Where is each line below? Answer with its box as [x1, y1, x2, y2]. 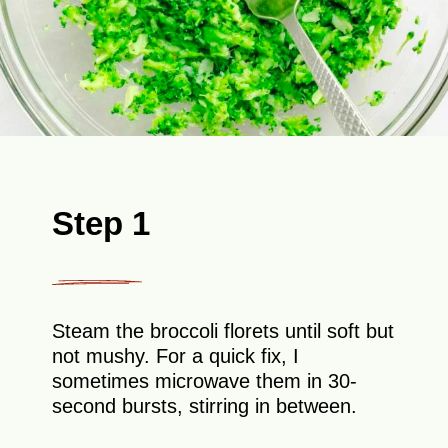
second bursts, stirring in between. [52, 394, 358, 417]
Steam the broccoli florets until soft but [52, 319, 395, 342]
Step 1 [52, 205, 151, 243]
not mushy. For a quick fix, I [52, 344, 300, 367]
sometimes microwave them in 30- [52, 369, 358, 392]
